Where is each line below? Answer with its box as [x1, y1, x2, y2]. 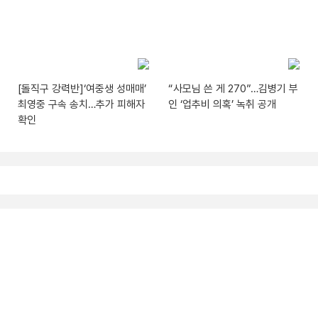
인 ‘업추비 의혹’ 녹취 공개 [168, 97, 277, 111]
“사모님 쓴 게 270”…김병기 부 [168, 82, 299, 95]
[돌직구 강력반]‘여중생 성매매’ [18, 82, 146, 95]
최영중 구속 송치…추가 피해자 [18, 97, 145, 111]
